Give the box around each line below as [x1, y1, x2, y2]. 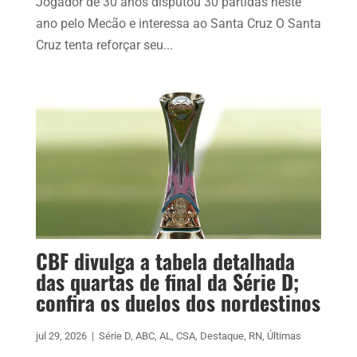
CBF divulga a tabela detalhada [35, 245, 295, 277]
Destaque [199, 330, 244, 343]
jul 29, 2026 [35, 330, 87, 343]
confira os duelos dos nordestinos [35, 287, 320, 319]
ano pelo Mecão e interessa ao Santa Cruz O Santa [35, 16, 321, 32]
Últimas [266, 330, 301, 343]
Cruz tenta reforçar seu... [35, 37, 173, 53]
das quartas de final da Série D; [35, 266, 299, 298]
